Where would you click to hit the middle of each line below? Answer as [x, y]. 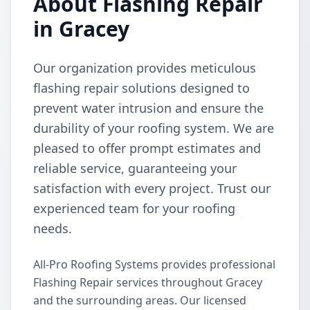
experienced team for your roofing [134, 208]
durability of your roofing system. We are [154, 128]
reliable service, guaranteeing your [135, 168]
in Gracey [81, 29]
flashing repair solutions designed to [142, 88]
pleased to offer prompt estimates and [147, 148]
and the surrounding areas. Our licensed [140, 300]
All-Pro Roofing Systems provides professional [154, 264]
